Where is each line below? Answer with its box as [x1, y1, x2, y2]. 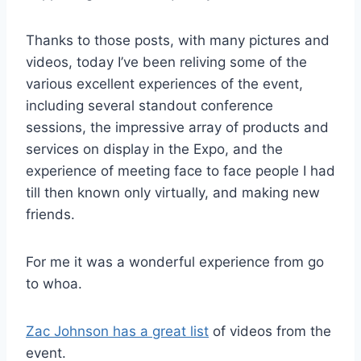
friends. [26, 205, 75, 222]
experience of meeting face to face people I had [26, 162, 335, 179]
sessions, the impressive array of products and [26, 118, 329, 135]
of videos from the [209, 322, 331, 339]
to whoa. [26, 275, 82, 292]
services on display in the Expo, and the [26, 140, 283, 157]
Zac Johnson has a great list [26, 322, 209, 339]
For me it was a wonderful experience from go [26, 253, 324, 270]
